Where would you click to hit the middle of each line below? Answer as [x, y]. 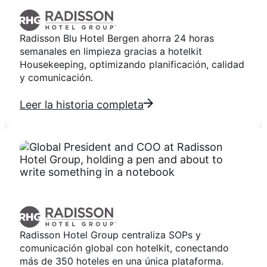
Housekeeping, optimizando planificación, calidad [132, 65]
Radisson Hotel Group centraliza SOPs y [110, 235]
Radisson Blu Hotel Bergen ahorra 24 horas [117, 38]
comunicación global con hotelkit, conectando [124, 248]
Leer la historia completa [82, 105]
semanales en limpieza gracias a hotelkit [111, 52]
